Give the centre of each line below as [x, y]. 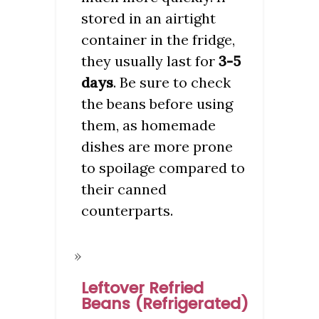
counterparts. [127, 210]
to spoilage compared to [163, 167]
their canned [124, 189]
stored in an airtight [148, 18]
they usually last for [150, 61]
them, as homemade [148, 125]
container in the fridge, [158, 39]
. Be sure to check [172, 82]
